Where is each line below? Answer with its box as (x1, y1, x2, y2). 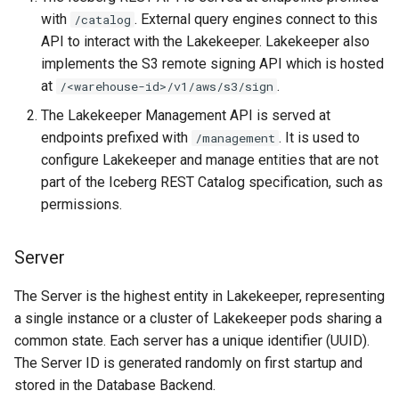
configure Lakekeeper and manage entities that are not (41, 151, 379, 168)
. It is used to (279, 128, 360, 146)
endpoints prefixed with (41, 128, 191, 146)
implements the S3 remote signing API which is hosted (41, 54, 384, 72)
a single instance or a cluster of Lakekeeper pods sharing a (14, 309, 382, 327)
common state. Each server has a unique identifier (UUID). (14, 331, 370, 349)
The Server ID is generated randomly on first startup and (14, 354, 362, 371)
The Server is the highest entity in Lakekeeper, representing (14, 287, 385, 305)
